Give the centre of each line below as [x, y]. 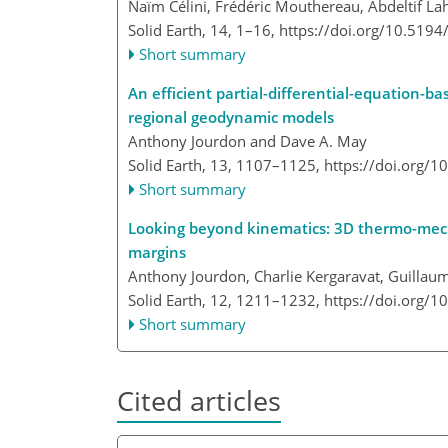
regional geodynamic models [231, 117]
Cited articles [199, 401]
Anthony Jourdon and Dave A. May [247, 141]
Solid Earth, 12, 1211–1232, [226, 300]
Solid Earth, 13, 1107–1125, [226, 165]
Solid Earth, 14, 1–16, [203, 30]
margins [157, 252]
